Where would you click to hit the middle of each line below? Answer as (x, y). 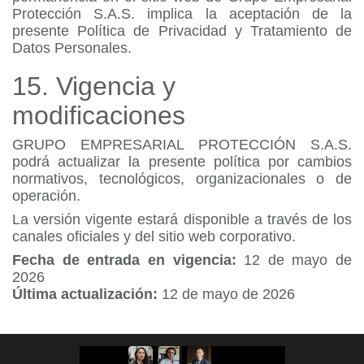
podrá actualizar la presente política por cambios (182, 162)
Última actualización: (85, 294)
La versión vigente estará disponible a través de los (182, 219)
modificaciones (99, 115)
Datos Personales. (72, 48)
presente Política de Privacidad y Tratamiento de (182, 31)
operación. (46, 196)
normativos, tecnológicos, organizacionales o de (182, 179)
